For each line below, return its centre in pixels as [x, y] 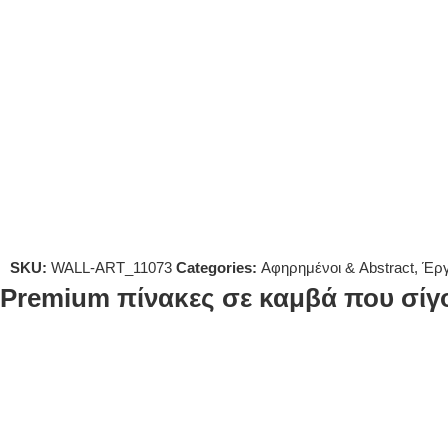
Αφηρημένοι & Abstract [337, 267]
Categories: [216, 267]
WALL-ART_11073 [111, 267]
